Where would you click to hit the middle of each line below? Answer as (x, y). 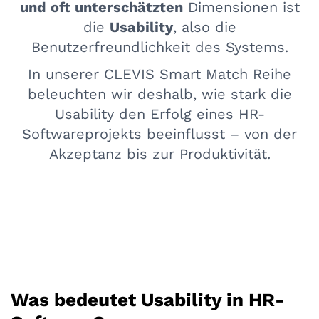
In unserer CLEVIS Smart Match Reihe (159, 74)
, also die (204, 27)
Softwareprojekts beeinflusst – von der (159, 134)
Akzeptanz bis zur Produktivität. (159, 154)
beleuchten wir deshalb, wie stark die (159, 94)
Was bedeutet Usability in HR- (148, 300)
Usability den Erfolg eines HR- (159, 114)
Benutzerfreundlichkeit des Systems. (159, 47)
